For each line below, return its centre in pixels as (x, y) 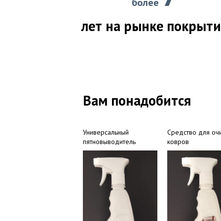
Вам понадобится (137, 101)
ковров (178, 142)
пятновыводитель (109, 142)
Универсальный (106, 132)
